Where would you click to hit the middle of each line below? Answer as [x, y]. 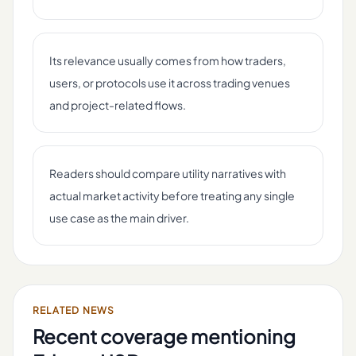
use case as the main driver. [119, 218]
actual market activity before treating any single [172, 195]
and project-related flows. [118, 105]
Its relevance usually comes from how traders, [168, 60]
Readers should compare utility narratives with [168, 173]
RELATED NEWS [74, 310]
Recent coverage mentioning [164, 336]
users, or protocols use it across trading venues [170, 83]
